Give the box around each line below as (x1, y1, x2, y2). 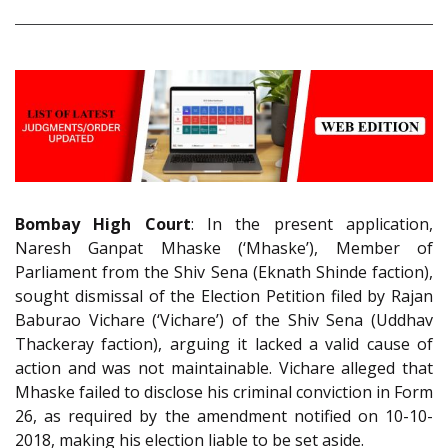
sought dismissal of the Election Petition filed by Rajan (15, 285, 433, 308)
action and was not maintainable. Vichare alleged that (15, 357, 433, 380)
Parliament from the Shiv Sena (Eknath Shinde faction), (15, 261, 433, 284)
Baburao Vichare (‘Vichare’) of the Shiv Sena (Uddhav (15, 309, 433, 332)
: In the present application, (190, 213, 434, 236)
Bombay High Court (15, 213, 191, 236)
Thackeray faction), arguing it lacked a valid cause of (15, 333, 433, 356)
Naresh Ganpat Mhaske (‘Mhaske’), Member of (15, 237, 433, 260)
